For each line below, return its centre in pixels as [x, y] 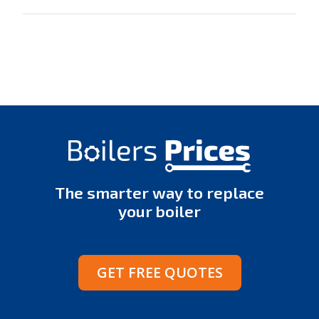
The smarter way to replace [159, 192]
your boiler [159, 211]
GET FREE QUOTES [159, 272]
